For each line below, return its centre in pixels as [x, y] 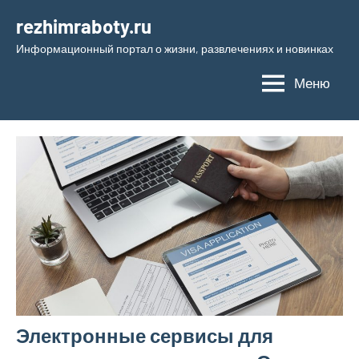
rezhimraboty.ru [84, 26]
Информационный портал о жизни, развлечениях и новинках [175, 48]
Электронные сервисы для [145, 336]
